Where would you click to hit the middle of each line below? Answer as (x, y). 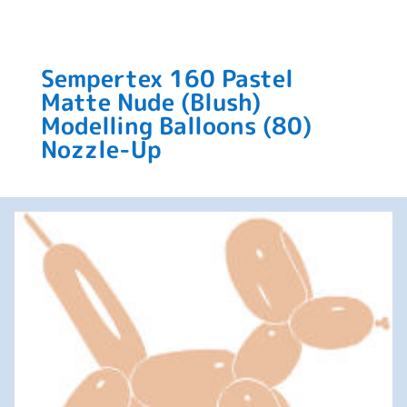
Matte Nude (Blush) (150, 102)
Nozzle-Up (101, 149)
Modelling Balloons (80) (176, 125)
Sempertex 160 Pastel (167, 78)
